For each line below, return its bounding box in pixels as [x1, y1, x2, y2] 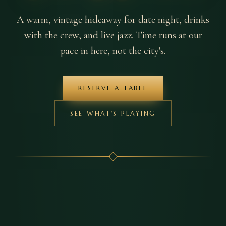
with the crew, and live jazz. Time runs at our [24, 28, 202, 41]
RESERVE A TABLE [78, 84, 148, 92]
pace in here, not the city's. [61, 44, 165, 57]
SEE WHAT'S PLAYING [70, 109, 156, 117]
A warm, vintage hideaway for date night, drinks [17, 13, 209, 26]
